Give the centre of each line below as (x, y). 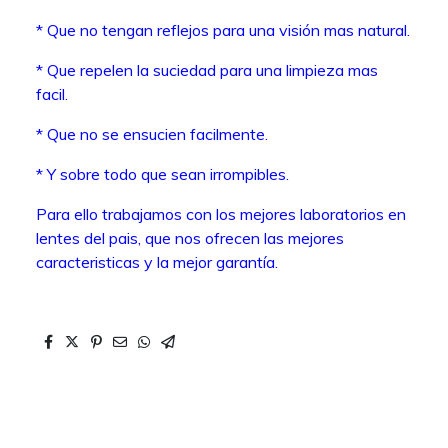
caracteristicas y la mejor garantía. (157, 262)
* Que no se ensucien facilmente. (152, 134)
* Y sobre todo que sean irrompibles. (162, 174)
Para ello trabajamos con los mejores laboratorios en (221, 214)
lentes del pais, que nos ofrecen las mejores (190, 238)
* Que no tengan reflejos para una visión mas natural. (223, 30)
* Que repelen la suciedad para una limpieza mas (207, 70)
